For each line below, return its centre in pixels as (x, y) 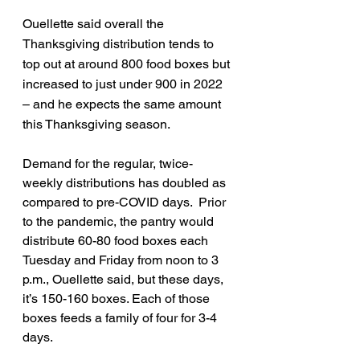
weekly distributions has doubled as (126, 183)
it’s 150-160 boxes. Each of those (118, 299)
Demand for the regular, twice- (108, 164)
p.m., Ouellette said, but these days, (125, 279)
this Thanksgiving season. (98, 124)
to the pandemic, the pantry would (120, 221)
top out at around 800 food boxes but (128, 64)
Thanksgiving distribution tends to (120, 44)
